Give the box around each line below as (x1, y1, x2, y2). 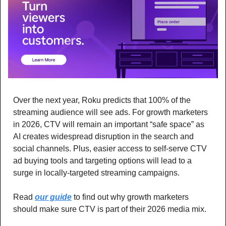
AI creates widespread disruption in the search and (13, 132, 194, 141)
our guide (35, 192, 72, 201)
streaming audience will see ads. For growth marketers (13, 107, 208, 117)
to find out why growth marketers (72, 192, 189, 201)
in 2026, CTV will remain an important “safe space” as (13, 120, 204, 129)
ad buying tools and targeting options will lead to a (13, 156, 192, 165)
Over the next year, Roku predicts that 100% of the (13, 95, 191, 104)
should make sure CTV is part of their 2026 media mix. (13, 204, 206, 213)
